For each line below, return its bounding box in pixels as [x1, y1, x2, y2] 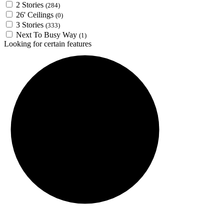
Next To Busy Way [16, 30, 79, 39]
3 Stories [16, 20, 45, 29]
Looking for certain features [4, 39, 91, 48]
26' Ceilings [16, 10, 55, 19]
